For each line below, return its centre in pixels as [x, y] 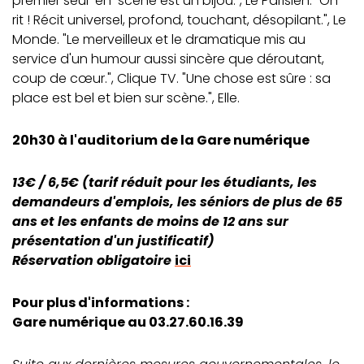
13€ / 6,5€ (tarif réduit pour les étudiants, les [165, 182]
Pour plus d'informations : [101, 302]
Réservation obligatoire [93, 260]
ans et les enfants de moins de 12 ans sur [150, 221]
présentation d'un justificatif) [113, 240]
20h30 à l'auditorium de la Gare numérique [161, 140]
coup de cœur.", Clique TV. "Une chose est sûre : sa [171, 78]
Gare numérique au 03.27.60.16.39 [128, 322]
